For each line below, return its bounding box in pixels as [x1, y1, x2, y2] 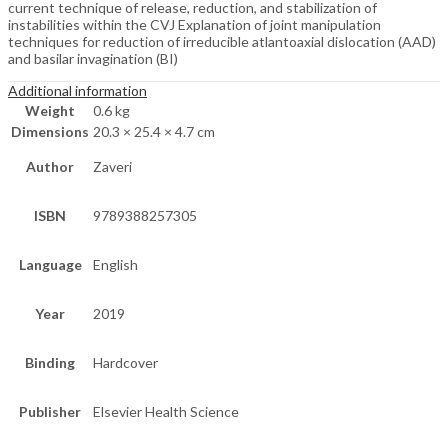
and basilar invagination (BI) [8, 50, 178, 68]
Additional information [8, 82, 147, 100]
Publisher [19, 403, 81, 421]
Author [26, 158, 74, 176]
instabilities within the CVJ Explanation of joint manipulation [8, 16, 381, 34]
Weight [25, 102, 75, 120]
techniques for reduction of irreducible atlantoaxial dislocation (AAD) [8, 33, 436, 51]
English [93, 256, 138, 274]
